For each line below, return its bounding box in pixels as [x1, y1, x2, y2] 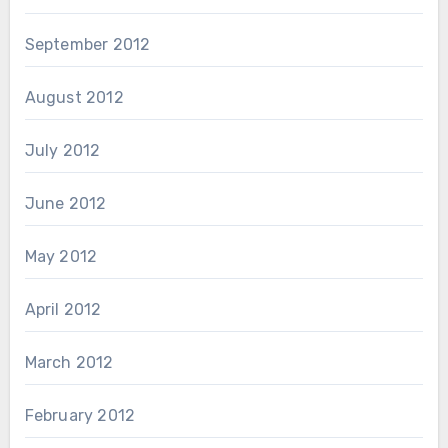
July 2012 [24, 141, 101, 161]
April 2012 [24, 300, 102, 320]
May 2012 [24, 247, 98, 267]
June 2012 [24, 194, 107, 214]
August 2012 [24, 88, 124, 108]
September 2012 [24, 35, 151, 55]
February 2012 [24, 406, 136, 426]
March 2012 [24, 353, 114, 373]
